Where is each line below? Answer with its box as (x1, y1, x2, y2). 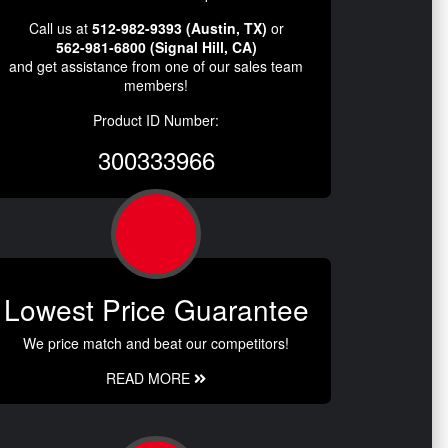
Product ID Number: (93, 109, 219, 130)
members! (124, 74, 188, 95)
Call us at (28, 17, 92, 38)
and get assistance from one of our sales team (9, 55, 303, 76)
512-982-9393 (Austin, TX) (91, 17, 267, 38)
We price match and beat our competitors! (23, 332, 289, 353)
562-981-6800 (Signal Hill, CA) (55, 36, 257, 57)
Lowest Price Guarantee (3, 288, 309, 329)
